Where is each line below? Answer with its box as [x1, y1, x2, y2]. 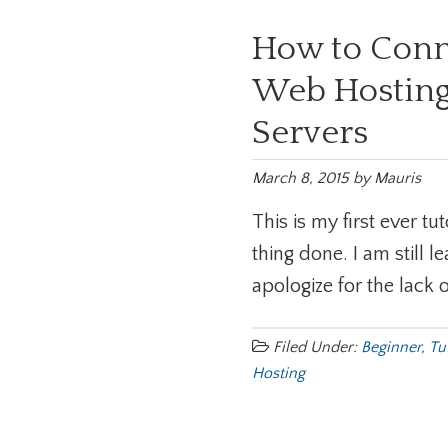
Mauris [374, 169, 421, 187]
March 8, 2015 [252, 169, 349, 187]
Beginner [361, 338, 421, 356]
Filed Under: [273, 338, 361, 356]
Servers [252, 114, 368, 152]
